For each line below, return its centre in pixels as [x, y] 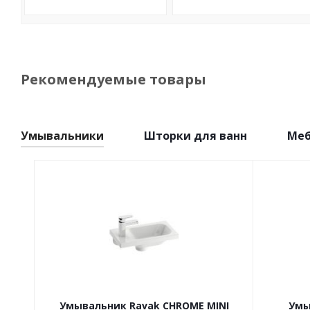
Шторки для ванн [195, 136]
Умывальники [62, 136]
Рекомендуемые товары [113, 79]
